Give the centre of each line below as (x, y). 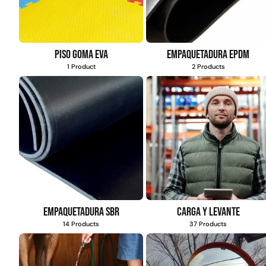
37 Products (208, 224)
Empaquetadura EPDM (208, 54)
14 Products (81, 224)
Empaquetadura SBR (81, 212)
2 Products (208, 66)
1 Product (81, 66)
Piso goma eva (81, 54)
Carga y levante (208, 212)
